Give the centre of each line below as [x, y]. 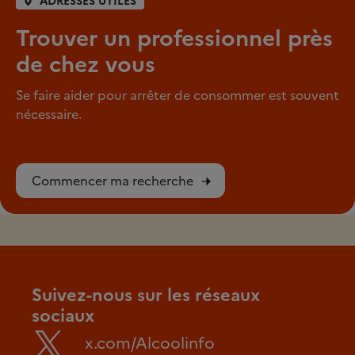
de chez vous [86, 64]
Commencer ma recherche [113, 181]
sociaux [63, 316]
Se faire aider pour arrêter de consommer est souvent [177, 95]
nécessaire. [49, 114]
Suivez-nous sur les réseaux [146, 295]
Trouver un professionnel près [174, 38]
